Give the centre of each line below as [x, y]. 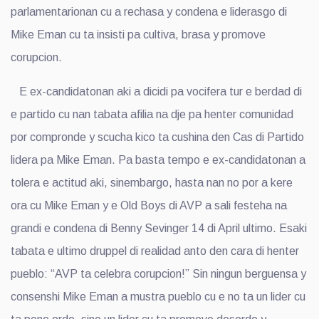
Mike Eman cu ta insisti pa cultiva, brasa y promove [138, 34]
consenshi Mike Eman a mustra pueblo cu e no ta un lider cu [158, 296]
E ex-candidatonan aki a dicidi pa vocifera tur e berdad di [156, 91]
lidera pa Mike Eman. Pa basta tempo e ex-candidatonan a [158, 159]
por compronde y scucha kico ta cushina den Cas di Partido [157, 137]
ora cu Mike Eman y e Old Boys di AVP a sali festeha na [149, 205]
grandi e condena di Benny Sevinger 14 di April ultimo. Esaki [159, 228]
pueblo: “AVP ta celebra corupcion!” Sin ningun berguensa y [158, 273]
